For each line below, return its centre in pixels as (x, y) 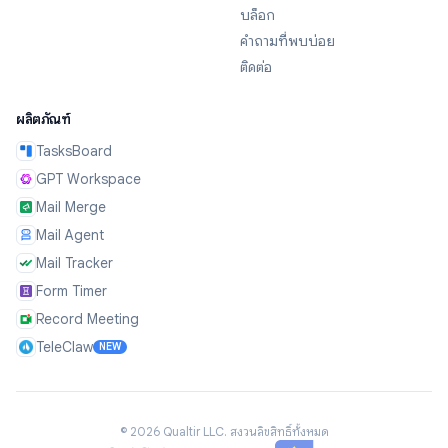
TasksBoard (74, 151)
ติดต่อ (256, 67)
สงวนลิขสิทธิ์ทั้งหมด (279, 431)
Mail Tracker (74, 263)
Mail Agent (70, 235)
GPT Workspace (88, 179)
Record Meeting (87, 319)
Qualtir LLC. (194, 431)
